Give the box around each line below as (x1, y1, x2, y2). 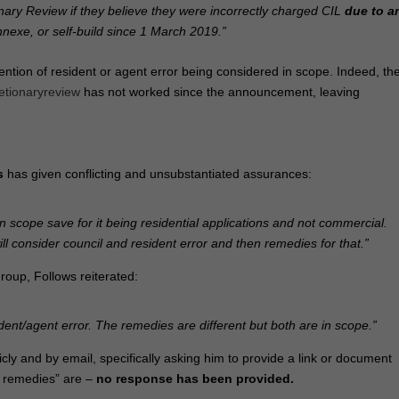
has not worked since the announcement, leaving (80, 85, 361, 100)
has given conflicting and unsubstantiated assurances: (4, 166, 313, 181)
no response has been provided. (96, 371, 295, 387)
